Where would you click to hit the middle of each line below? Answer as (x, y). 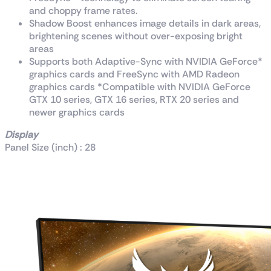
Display (21, 134)
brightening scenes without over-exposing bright (136, 36)
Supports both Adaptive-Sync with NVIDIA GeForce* (146, 61)
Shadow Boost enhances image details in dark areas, (145, 23)
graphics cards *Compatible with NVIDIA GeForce (140, 87)
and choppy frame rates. (83, 10)
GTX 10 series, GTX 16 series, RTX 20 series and (134, 99)
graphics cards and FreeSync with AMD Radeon (134, 74)
